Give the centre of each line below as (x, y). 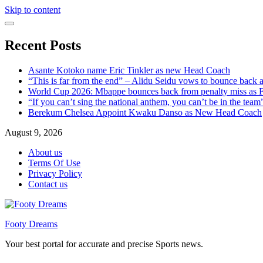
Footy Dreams (31, 224)
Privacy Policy (55, 173)
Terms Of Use (54, 163)
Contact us (48, 184)
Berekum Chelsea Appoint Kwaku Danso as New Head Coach (145, 112)
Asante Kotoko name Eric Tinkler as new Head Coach (129, 70)
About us (45, 152)
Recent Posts (43, 45)
